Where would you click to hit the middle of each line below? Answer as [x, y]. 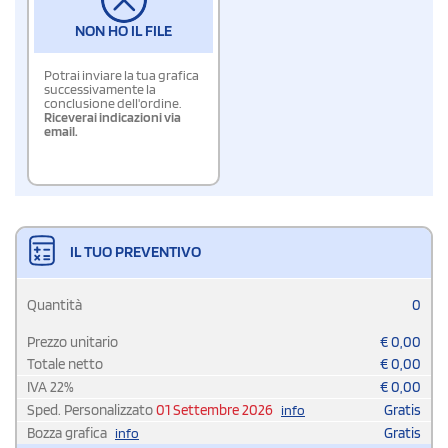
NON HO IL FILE [123, 30]
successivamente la [100, 88]
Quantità [54, 304]
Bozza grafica [68, 432]
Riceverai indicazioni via [112, 116]
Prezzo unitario [72, 341]
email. [61, 130]
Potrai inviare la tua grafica [121, 74]
